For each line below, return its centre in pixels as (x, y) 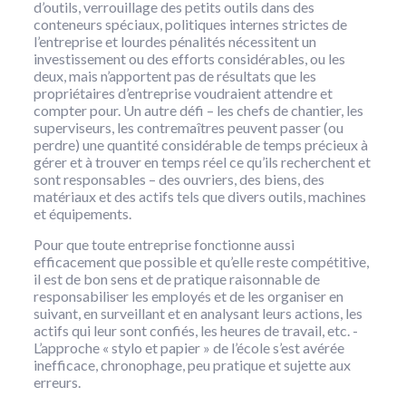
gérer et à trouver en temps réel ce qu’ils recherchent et (202, 162)
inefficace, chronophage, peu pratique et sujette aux (192, 365)
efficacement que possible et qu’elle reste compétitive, (201, 262)
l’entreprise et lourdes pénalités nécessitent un (174, 42)
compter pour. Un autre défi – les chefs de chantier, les (198, 111)
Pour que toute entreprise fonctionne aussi (164, 245)
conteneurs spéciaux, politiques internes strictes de (190, 24)
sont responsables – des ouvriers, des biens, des (179, 179)
